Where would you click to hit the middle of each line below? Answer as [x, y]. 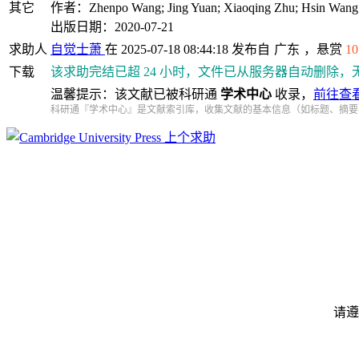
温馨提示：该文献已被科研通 [135, 94]
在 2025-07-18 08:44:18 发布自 [188, 49]
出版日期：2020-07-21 [112, 27]
